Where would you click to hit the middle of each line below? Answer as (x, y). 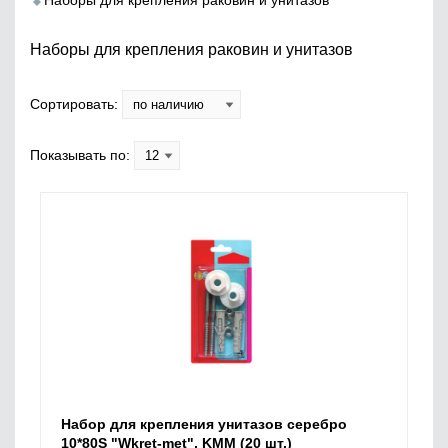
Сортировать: (76, 103)
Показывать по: (82, 154)
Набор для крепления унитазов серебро (204, 424)
